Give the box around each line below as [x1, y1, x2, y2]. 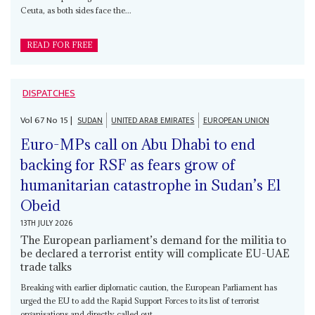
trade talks [20, 259, 72, 274]
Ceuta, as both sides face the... [20, 5, 132, 16]
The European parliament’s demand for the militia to [20, 232, 287, 247]
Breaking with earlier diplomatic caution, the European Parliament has [20, 281, 278, 292]
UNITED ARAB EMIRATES [111, 114, 195, 128]
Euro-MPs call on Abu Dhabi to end [20, 134, 256, 154]
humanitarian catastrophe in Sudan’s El [20, 175, 281, 195]
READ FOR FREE [26, 40, 92, 51]
